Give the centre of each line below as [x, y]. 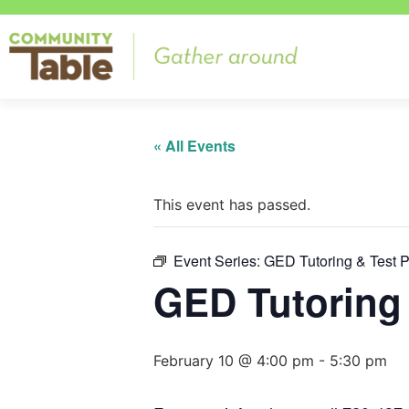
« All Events [194, 145]
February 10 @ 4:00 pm [234, 360]
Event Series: [219, 260]
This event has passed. [232, 204]
